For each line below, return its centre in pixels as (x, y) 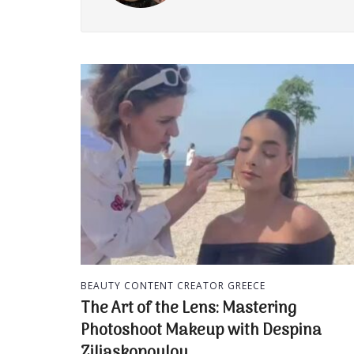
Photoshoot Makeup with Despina (201, 331)
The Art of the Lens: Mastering (188, 309)
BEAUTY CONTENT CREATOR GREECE (173, 285)
